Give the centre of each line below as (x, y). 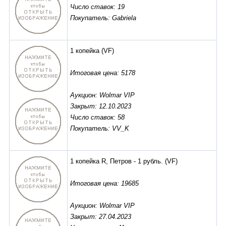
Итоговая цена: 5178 (103, 73)
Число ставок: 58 (97, 118)
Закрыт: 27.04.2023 (101, 217)
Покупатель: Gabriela (103, 18)
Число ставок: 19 (97, 7)
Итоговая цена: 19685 (104, 184)
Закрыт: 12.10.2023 (101, 106)
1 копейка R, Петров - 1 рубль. (117, 161)
